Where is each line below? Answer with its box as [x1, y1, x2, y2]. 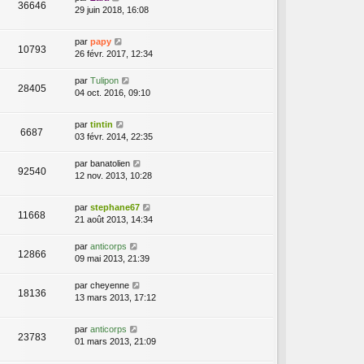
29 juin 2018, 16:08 [75, 4, 149, 15]
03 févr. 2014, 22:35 [75, 131, 153, 141]
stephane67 [90, 201, 140, 212]
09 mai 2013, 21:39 [75, 253, 149, 263]
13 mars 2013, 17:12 [75, 292, 156, 302]
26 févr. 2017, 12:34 [75, 48, 153, 58]
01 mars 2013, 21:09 [75, 336, 156, 347]
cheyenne [90, 279, 129, 290]
